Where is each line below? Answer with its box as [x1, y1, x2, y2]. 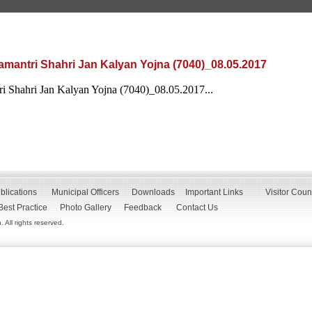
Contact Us [176, 203, 226, 212]
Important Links [185, 187, 243, 197]
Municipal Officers [52, 187, 119, 197]
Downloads [132, 187, 175, 197]
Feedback [124, 203, 162, 212]
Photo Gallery [60, 203, 111, 212]
